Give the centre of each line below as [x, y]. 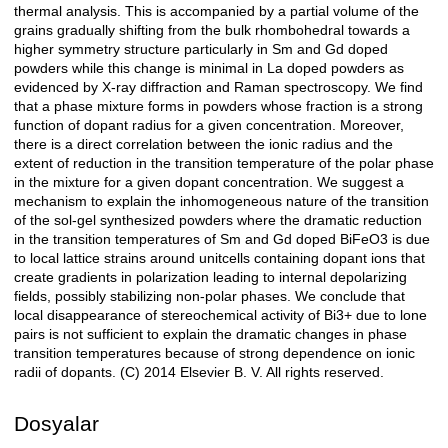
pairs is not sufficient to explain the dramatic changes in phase [210, 334]
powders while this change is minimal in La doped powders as [209, 68]
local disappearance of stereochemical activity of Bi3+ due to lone [220, 315]
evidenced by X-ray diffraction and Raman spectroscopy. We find [218, 87]
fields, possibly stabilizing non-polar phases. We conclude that [209, 296]
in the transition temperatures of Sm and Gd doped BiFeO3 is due [222, 239]
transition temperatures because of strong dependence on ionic [214, 353]
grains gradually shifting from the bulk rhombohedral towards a [212, 30]
